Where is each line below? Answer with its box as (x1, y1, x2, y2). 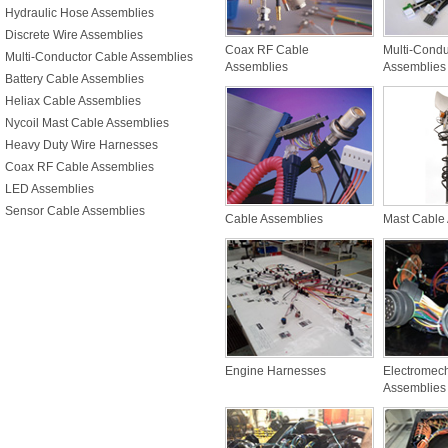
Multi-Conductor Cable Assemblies (5, 50, 193, 64)
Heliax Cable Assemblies (5, 94, 141, 108)
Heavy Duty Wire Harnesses (5, 138, 158, 152)
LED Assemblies (5, 182, 94, 196)
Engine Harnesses (225, 364, 326, 378)
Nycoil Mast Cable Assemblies (5, 116, 169, 130)
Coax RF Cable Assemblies (5, 160, 154, 174)
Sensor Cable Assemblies (5, 204, 145, 218)
